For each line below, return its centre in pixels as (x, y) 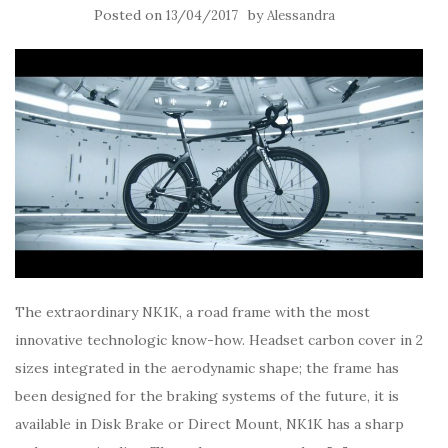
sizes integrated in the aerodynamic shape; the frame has (207, 368)
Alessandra (300, 15)
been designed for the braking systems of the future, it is (207, 396)
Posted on (129, 15)
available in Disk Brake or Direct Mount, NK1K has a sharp (209, 424)
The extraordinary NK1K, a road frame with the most (192, 312)
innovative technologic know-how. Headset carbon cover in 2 (219, 340)
